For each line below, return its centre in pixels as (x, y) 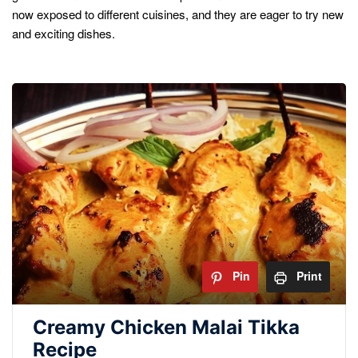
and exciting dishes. (64, 33)
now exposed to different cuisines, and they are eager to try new (178, 14)
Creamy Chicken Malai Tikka (166, 327)
